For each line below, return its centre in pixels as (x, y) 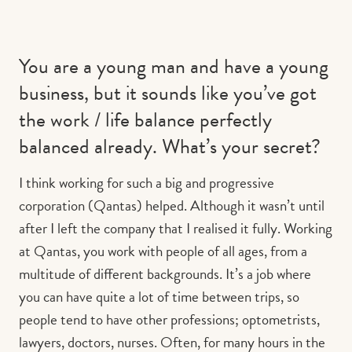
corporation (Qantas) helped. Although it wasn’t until (172, 205)
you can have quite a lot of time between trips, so (159, 296)
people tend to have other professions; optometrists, (169, 319)
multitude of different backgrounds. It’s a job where (165, 273)
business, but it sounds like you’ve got (168, 93)
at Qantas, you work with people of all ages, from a (163, 251)
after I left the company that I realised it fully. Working (176, 228)
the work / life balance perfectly (145, 120)
